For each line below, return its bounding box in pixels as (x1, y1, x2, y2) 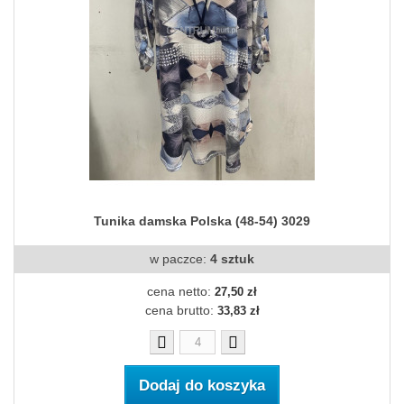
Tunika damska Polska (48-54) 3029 (94, 214, 310, 229)
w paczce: (150, 252, 210, 267)
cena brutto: (144, 303, 217, 318)
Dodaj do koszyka (139, 377, 265, 395)
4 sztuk (210, 252, 254, 267)
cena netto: (147, 284, 215, 299)
